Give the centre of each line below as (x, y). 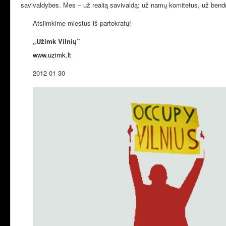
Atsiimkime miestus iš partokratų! (76, 23)
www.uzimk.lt (52, 55)
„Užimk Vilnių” (50, 41)
